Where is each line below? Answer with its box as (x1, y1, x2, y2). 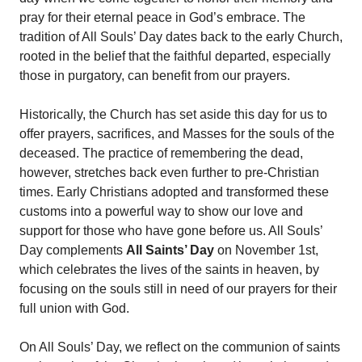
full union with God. (19, 301, 129, 315)
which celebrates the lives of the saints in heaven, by (19, 262, 319, 276)
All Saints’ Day (126, 242, 214, 257)
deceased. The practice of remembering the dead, (19, 145, 303, 160)
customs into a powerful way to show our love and (19, 204, 303, 218)
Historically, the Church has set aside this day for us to (19, 107, 327, 121)
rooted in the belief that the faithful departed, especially (19, 48, 330, 63)
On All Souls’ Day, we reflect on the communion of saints (19, 339, 340, 354)
